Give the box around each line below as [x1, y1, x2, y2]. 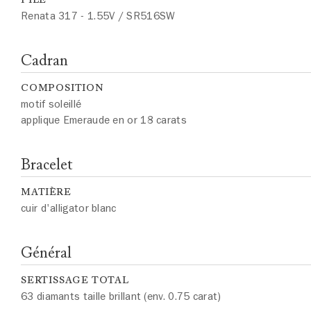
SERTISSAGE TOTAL [21, 274, 129, 286]
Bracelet [21, 154, 73, 174]
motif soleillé [21, 97, 82, 111]
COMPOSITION [21, 82, 103, 94]
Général [21, 242, 72, 262]
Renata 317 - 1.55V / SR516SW [21, 9, 176, 23]
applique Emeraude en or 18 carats [21, 113, 187, 127]
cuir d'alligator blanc [21, 201, 117, 215]
